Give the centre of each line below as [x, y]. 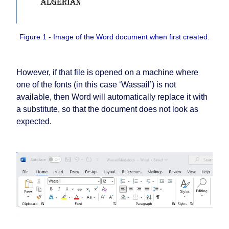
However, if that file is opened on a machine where [107, 73]
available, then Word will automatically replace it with [112, 97]
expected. [34, 122]
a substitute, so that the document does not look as [107, 109]
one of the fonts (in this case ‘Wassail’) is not [96, 85]
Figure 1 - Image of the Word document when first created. [114, 37]
